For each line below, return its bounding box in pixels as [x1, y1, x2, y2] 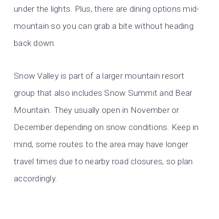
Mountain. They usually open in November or [14, 105, 179, 115]
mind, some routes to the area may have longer [14, 139, 189, 150]
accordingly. [14, 174, 58, 184]
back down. [14, 38, 56, 48]
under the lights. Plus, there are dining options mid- [14, 4, 199, 14]
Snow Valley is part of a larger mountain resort [14, 71, 184, 81]
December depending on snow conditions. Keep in [14, 122, 199, 132]
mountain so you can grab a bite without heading [14, 21, 194, 31]
